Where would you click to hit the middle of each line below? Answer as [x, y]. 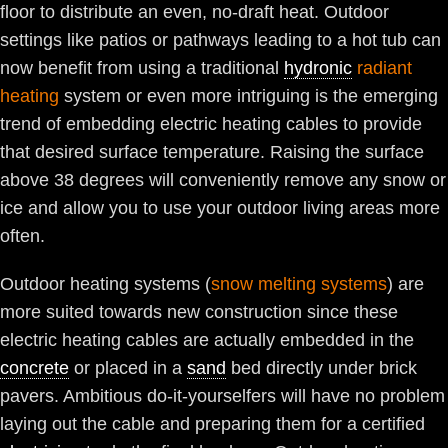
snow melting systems [299, 284]
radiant [382, 68]
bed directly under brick [321, 368]
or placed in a [128, 368]
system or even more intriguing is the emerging [248, 96]
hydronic [318, 68]
